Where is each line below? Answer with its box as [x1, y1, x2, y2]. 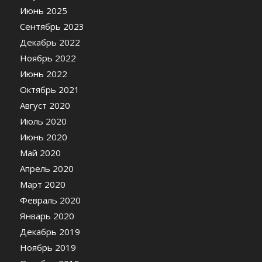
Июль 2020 [19, 115, 67, 127]
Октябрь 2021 [19, 83, 80, 95]
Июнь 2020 [19, 130, 67, 143]
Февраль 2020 [19, 194, 81, 206]
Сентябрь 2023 [19, 20, 84, 32]
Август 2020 [19, 99, 70, 111]
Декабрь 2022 [19, 36, 80, 48]
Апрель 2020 [19, 162, 74, 174]
